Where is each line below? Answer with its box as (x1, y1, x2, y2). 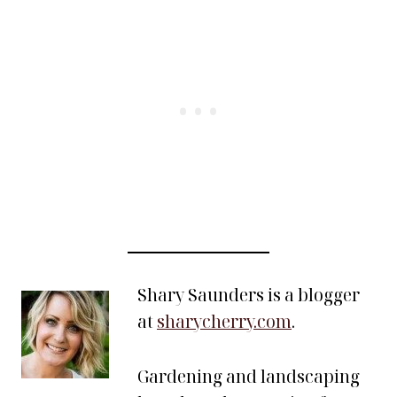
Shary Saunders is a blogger (137, 284, 360, 307)
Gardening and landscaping (137, 365, 360, 388)
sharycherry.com (157, 310, 292, 333)
